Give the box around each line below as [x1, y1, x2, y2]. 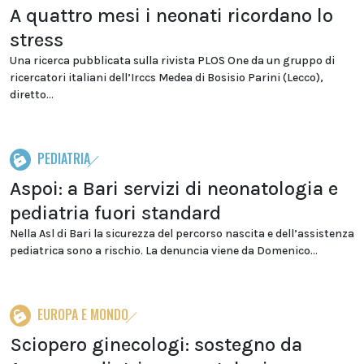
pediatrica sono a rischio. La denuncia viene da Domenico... [10, 244, 318, 258]
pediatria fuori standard [10, 201, 221, 224]
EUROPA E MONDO [37, 305, 128, 324]
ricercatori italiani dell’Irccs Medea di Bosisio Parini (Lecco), [10, 71, 323, 84]
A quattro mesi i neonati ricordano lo [10, 4, 333, 27]
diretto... [10, 88, 54, 102]
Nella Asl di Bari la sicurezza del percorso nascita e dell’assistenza [10, 227, 354, 240]
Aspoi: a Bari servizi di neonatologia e [10, 177, 338, 200]
